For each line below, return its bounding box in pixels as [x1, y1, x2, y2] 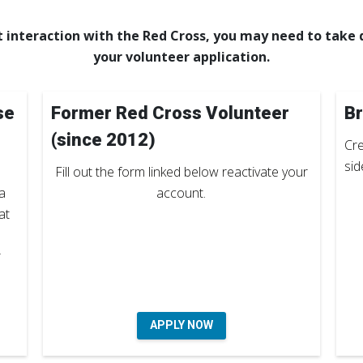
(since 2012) [50, 129, 156, 150]
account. [156, 183, 207, 202]
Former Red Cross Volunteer [50, 102, 289, 123]
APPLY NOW [149, 318, 213, 331]
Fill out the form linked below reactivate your [54, 162, 308, 181]
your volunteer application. [92, 47, 270, 66]
